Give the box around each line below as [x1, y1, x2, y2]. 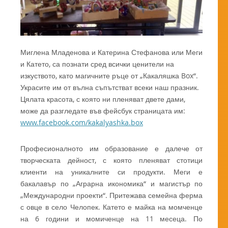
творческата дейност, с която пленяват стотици [20, 155, 203, 165]
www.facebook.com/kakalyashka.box [20, 118, 143, 128]
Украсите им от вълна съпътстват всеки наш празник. [20, 82, 199, 93]
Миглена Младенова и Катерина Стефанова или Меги [20, 47, 203, 58]
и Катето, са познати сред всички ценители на [20, 59, 174, 69]
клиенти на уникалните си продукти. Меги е [20, 167, 203, 177]
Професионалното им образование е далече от [20, 144, 203, 154]
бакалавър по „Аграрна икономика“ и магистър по [20, 179, 203, 189]
